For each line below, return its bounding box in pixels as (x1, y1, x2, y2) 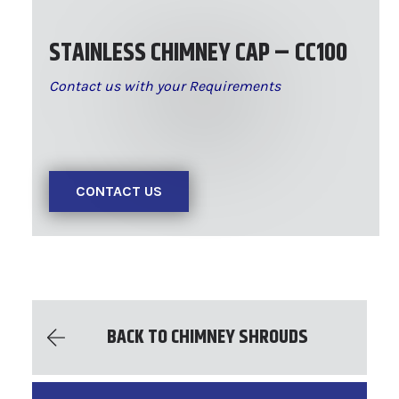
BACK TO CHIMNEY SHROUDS (107, 322, 309, 354)
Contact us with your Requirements (49, 77, 281, 94)
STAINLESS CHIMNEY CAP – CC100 (49, 35, 348, 73)
